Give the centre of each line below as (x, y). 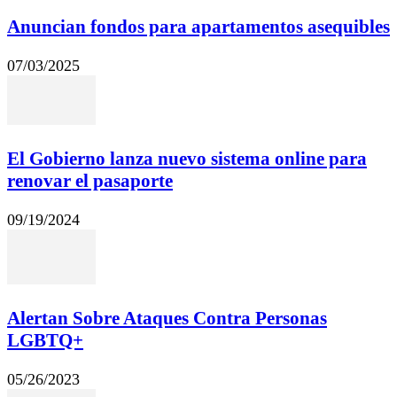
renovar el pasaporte (90, 180)
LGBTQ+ (45, 340)
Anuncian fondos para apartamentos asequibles (198, 26)
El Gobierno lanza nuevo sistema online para (187, 158)
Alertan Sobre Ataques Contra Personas (167, 318)
